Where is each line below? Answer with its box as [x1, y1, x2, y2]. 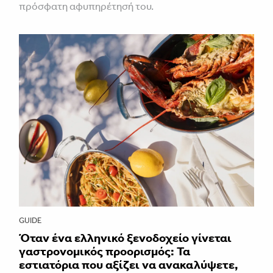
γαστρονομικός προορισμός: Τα [19, 243, 190, 258]
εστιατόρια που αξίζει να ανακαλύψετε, [19, 257, 238, 272]
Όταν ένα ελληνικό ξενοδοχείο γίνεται [19, 230, 232, 245]
